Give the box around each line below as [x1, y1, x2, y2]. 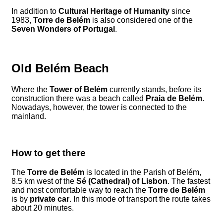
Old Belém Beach [11, 61, 109, 75]
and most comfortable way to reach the [11, 186, 148, 195]
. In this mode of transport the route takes [69, 195, 211, 204]
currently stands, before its [108, 85, 201, 94]
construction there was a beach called [11, 94, 146, 103]
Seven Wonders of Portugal [11, 24, 115, 33]
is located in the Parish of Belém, [84, 168, 201, 177]
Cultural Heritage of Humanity [58, 6, 169, 15]
